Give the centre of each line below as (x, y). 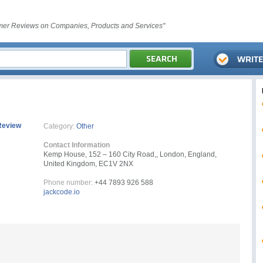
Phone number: (68, 183)
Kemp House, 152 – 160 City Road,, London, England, (130, 154)
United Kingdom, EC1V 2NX (88, 164)
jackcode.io (62, 192)
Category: (59, 126)
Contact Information (77, 145)
